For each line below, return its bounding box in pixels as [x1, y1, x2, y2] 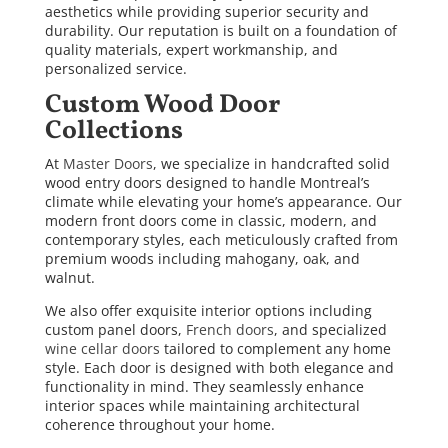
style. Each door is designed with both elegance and [44, 358, 394, 378]
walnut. [44, 268, 99, 288]
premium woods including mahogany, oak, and [44, 249, 360, 269]
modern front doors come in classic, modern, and [44, 211, 377, 231]
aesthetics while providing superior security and [44, 2, 369, 22]
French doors [185, 320, 274, 340]
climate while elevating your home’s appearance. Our [44, 192, 402, 212]
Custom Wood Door [44, 87, 280, 124]
